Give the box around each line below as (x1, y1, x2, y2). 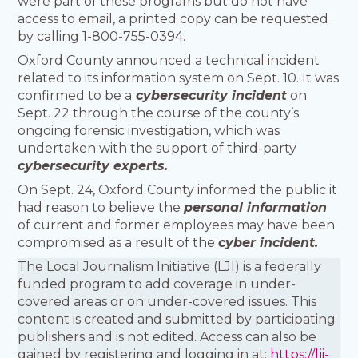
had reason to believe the (18, 200, 185, 216)
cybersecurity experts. (18, 158, 173, 174)
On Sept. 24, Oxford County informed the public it (18, 182, 338, 198)
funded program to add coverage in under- (18, 276, 296, 292)
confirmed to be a (18, 88, 133, 104)
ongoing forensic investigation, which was (18, 123, 280, 139)
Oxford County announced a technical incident (18, 53, 320, 69)
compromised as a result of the (18, 235, 219, 251)
